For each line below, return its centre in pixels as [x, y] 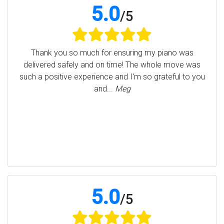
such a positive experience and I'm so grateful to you [112, 77]
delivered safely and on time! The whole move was [112, 65]
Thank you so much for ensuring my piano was [112, 53]
